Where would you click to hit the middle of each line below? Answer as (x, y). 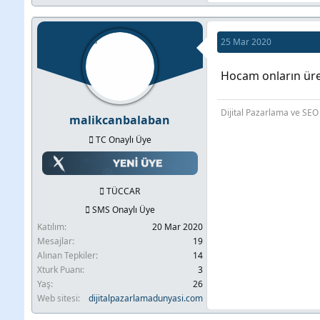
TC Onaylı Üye (122, 140)
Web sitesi (57, 298)
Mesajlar (54, 241)
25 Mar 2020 (246, 42)
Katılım (50, 226)
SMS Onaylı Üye (122, 209)
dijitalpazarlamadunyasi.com (145, 298)
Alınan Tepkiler (66, 255)
